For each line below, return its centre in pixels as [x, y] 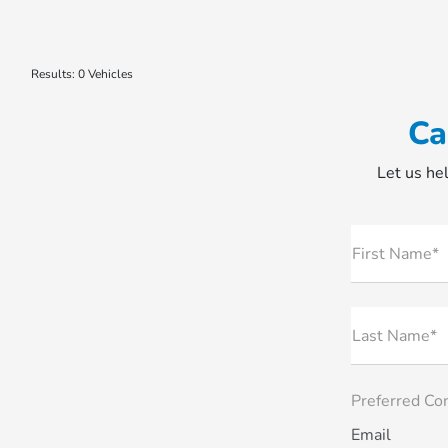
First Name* [395, 254]
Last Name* [394, 336]
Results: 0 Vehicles [82, 74]
